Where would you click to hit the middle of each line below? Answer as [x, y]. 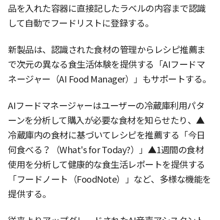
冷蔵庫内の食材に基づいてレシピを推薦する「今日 [107, 135]
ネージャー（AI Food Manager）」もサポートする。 [110, 79]
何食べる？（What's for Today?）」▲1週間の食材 [106, 150]
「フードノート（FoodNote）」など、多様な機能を [110, 179]
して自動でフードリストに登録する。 [81, 23]
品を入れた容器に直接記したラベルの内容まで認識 [107, 8]
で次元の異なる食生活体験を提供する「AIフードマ [106, 64]
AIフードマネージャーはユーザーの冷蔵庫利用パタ [106, 106]
